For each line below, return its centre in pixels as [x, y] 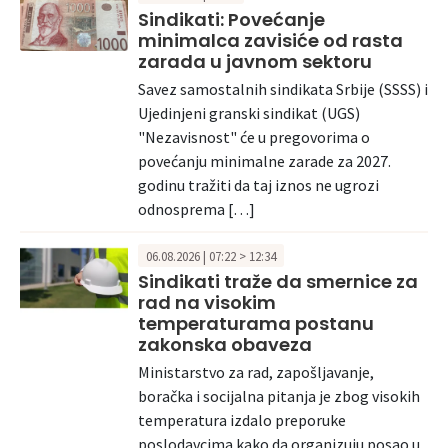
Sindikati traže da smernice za [278, 282]
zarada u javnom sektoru [255, 61]
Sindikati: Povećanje [231, 19]
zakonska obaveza [225, 345]
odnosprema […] [196, 208]
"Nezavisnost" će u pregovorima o [254, 136]
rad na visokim [207, 303]
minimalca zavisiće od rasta [270, 40]
